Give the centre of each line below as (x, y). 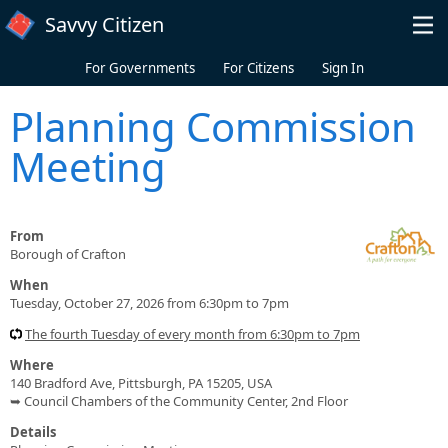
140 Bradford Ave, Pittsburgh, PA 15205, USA (141, 382)
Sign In (342, 68)
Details (33, 431)
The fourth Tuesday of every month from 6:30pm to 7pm (192, 333)
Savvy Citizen (104, 24)
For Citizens (258, 68)
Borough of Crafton (68, 253)
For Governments (139, 68)
